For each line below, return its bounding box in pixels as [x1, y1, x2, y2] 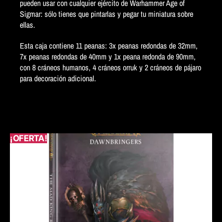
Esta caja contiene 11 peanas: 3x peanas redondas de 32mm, [20, 40, 198, 51]
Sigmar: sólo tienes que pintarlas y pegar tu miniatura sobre [20, 8, 193, 19]
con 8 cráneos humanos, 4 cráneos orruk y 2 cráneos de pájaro [20, 61, 201, 73]
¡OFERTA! [10, 133, 48, 143]
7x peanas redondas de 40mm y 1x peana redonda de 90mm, [20, 51, 196, 62]
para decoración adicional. [20, 72, 96, 84]
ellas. [20, 19, 35, 30]
